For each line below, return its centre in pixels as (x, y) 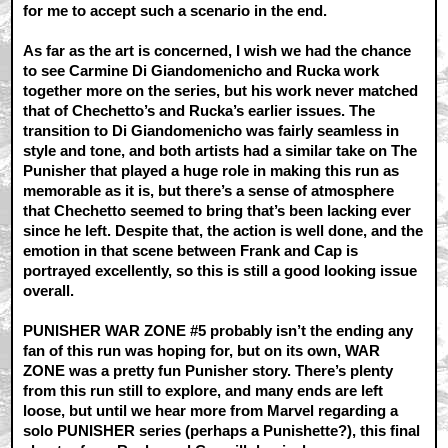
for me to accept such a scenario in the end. (175, 11)
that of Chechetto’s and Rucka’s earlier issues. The (199, 111)
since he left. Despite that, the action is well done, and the (223, 231)
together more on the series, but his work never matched (221, 91)
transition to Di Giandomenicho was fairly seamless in (211, 131)
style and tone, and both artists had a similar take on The (220, 151)
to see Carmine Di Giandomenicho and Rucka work (201, 71)
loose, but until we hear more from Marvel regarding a (211, 411)
